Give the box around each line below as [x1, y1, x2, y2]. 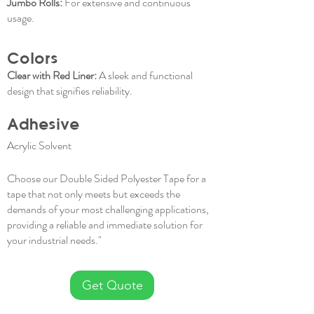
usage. [7, 10, 34, 26]
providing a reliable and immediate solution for [7, 217, 203, 233]
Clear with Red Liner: [7, 67, 97, 83]
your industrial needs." [7, 232, 102, 248]
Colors [7, 48, 58, 68]
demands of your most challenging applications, [7, 201, 209, 217]
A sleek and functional [97, 67, 193, 83]
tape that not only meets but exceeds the [7, 186, 180, 202]
